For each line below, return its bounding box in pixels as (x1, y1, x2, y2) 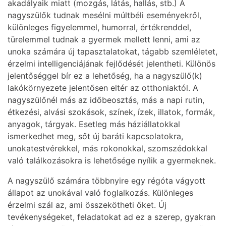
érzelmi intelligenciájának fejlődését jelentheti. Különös (8, 59, 215, 69)
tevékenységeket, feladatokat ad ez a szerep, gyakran (8, 212, 215, 222)
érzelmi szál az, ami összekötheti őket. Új (8, 200, 166, 210)
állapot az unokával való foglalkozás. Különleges (8, 188, 193, 198)
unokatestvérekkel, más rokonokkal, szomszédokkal (8, 143, 207, 154)
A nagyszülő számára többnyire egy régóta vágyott (8, 176, 205, 186)
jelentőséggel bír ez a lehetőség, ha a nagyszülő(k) (8, 71, 202, 81)
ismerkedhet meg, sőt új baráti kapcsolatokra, (8, 131, 183, 142)
